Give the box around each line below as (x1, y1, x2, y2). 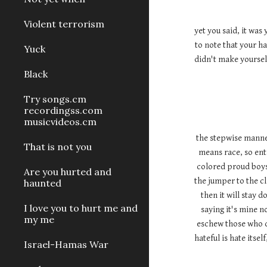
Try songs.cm (24, 93, 86, 105)
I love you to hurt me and (24, 202, 138, 214)
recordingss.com (24, 104, 103, 116)
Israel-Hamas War (24, 238, 108, 250)
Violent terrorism (24, 18, 104, 30)
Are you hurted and (24, 166, 111, 178)
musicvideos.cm (24, 116, 97, 128)
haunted (24, 177, 61, 189)
